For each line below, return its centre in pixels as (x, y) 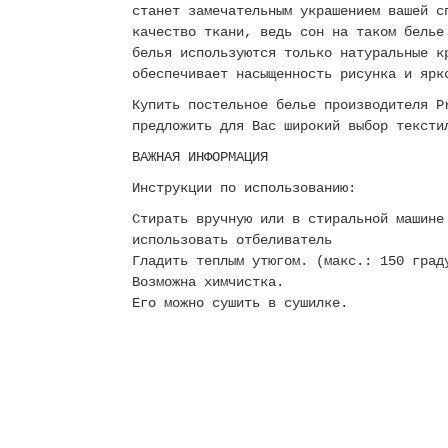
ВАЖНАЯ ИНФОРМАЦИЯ (200, 157)
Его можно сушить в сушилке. (240, 303)
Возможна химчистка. (208, 282)
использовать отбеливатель (232, 240)
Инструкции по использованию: (248, 188)
